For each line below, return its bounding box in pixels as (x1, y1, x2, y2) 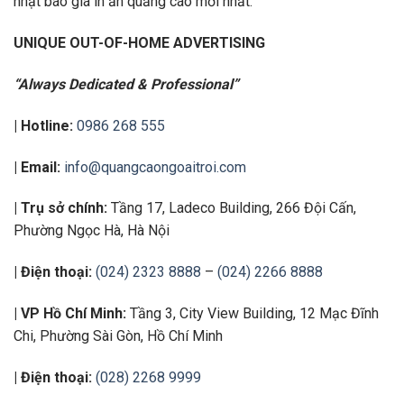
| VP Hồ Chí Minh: (14, 305, 126, 323)
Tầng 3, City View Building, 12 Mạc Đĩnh (126, 305, 379, 323)
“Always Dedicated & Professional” (14, 76, 239, 94)
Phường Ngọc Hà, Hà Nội (14, 222, 170, 240)
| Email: (14, 158, 60, 176)
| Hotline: (14, 116, 73, 134)
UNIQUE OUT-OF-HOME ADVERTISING (14, 34, 265, 52)
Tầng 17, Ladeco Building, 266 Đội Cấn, (107, 199, 356, 217)
